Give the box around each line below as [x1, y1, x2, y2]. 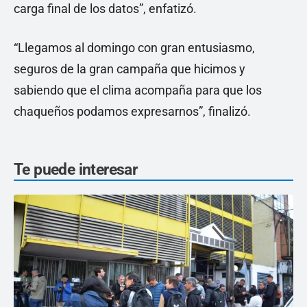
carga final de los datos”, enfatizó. [14, 1, 197, 16]
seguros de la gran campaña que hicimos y [14, 62, 245, 76]
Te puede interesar [14, 160, 138, 179]
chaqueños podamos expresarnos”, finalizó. [14, 104, 251, 119]
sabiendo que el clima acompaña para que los [14, 83, 262, 97]
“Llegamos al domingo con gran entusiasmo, [14, 40, 255, 55]
